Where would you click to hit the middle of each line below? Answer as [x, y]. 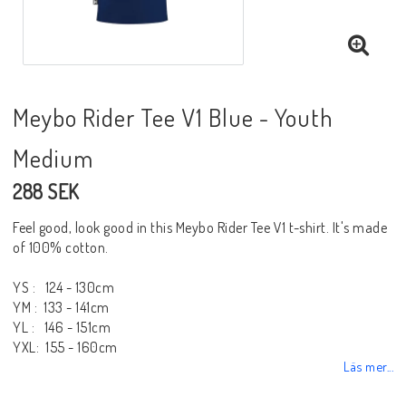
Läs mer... [368, 366]
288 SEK [46, 191]
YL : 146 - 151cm [62, 327]
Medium [53, 157]
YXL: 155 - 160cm [65, 347]
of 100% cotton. [61, 247]
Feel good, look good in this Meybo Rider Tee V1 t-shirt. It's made [200, 227]
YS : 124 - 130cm [63, 287]
